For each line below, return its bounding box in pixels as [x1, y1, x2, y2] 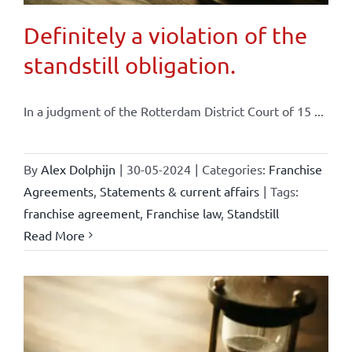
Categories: [201, 160, 269, 177]
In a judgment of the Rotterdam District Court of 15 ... [23, 102, 324, 119]
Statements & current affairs [99, 182, 259, 199]
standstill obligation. [23, 51, 236, 79]
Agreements [23, 182, 93, 199]
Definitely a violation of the [23, 21, 307, 49]
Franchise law [145, 204, 221, 221]
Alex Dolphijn [40, 160, 115, 177]
